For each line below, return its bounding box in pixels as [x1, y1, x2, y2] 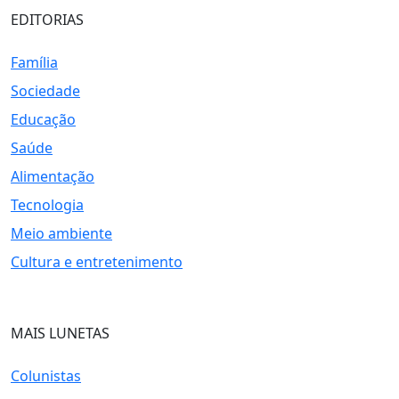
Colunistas [11, 366, 81, 386]
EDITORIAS [11, 10, 84, 29]
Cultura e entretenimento [11, 252, 183, 272]
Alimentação [11, 167, 94, 186]
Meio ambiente [11, 224, 112, 243]
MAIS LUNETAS [11, 323, 110, 343]
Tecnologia [11, 195, 84, 215]
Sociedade [11, 81, 80, 101]
